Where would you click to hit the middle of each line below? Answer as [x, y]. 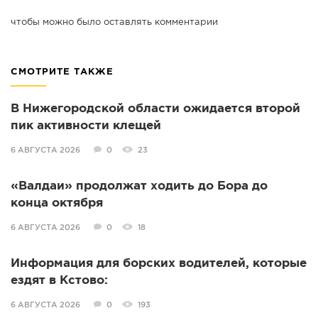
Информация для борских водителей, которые [159, 264]
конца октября [57, 204]
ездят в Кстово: [59, 281]
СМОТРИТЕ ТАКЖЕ [62, 72]
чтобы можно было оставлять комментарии [114, 23]
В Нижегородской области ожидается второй [155, 109]
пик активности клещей [86, 126]
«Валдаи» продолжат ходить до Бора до [139, 187]
